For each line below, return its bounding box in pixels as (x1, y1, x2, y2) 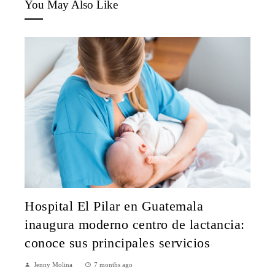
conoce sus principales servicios (25, 235, 210, 250)
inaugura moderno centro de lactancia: (25, 217, 245, 232)
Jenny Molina (34, 260, 72, 268)
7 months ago (94, 260, 133, 268)
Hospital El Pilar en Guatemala (25, 198, 203, 214)
